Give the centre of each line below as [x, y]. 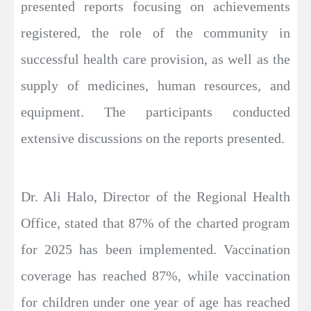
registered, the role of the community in [155, 32]
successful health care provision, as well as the [155, 59]
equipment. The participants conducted [155, 111]
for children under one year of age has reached [155, 302]
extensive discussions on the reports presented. [153, 138]
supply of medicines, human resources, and [155, 85]
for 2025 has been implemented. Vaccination [155, 249]
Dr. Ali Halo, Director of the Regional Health [155, 196]
